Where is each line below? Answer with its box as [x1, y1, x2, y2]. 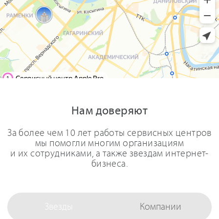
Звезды [44, 201, 73, 212]
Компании [140, 201, 181, 212]
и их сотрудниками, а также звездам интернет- [10, 148, 209, 159]
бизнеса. [91, 158, 128, 169]
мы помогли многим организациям [35, 138, 184, 149]
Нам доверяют [71, 104, 148, 117]
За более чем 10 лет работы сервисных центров [7, 128, 212, 138]
